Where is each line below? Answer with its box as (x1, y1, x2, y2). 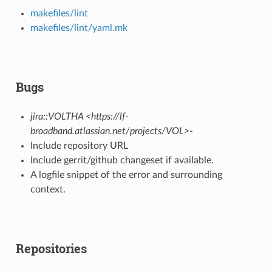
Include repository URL (30, 140, 128, 151)
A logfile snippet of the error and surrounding (30, 169, 222, 180)
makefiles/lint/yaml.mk (30, 22, 127, 33)
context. (30, 184, 66, 194)
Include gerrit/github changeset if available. (30, 155, 214, 165)
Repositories (15, 240, 87, 256)
